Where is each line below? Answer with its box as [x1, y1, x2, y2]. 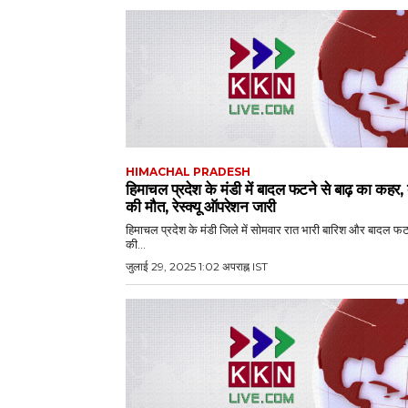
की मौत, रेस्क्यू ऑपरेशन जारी [126, 198, 276, 217]
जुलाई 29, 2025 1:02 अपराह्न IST [126, 260, 268, 274]
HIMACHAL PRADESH [126, 165, 250, 179]
